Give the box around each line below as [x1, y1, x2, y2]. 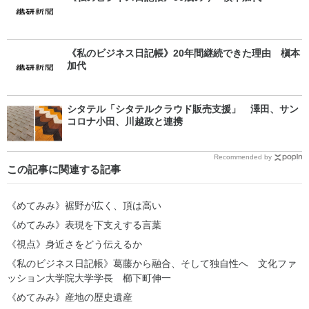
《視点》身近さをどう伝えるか [7, 238, 142, 250]
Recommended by [214, 153, 272, 161]
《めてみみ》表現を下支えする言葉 [7, 219, 161, 230]
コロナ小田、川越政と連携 [67, 116, 183, 127]
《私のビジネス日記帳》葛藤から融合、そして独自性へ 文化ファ [7, 257, 297, 269]
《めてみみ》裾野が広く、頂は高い [7, 199, 161, 211]
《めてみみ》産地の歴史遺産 [7, 291, 132, 303]
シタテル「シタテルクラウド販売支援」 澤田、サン [67, 103, 299, 114]
